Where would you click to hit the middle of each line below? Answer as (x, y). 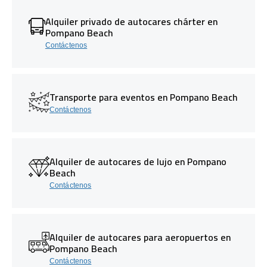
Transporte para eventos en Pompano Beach (144, 97)
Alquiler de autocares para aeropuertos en (140, 237)
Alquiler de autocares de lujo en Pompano (138, 161)
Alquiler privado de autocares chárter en (131, 21)
